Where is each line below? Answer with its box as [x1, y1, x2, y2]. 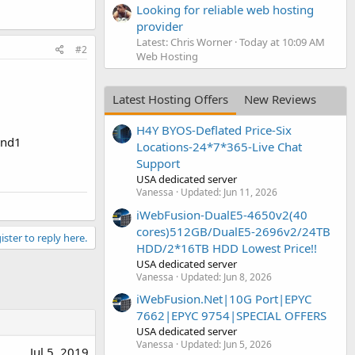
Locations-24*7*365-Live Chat [136, 139, 302, 155]
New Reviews [244, 90, 316, 107]
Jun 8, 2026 [223, 269, 272, 284]
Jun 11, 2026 [223, 185, 277, 200]
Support [136, 155, 180, 172]
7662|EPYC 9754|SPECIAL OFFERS [136, 307, 326, 323]
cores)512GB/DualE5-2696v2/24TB [136, 223, 330, 239]
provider [136, 17, 183, 34]
